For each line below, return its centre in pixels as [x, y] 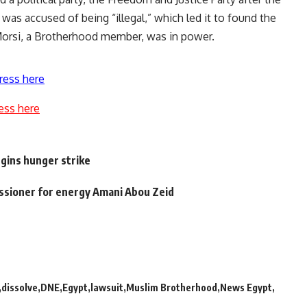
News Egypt [246, 287]
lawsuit [107, 287]
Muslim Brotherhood [172, 287]
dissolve [20, 287]
